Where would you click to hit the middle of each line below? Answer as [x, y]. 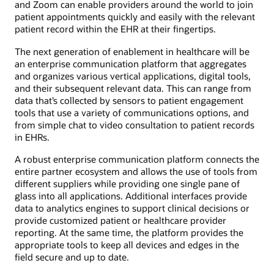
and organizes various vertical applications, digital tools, [133, 76]
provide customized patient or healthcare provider [120, 220]
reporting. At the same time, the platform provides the [129, 232]
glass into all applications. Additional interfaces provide [131, 195]
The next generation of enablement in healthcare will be [132, 51]
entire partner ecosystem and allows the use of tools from [136, 171]
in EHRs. [32, 137]
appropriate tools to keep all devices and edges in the [127, 244]
